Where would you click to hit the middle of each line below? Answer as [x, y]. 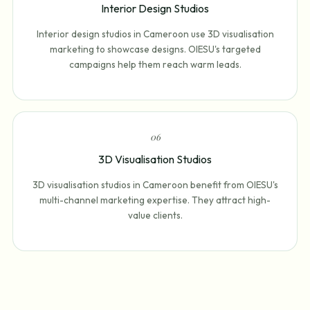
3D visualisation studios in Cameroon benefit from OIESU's [155, 185]
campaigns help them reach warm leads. [155, 65]
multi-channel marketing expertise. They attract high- [155, 200]
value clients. [155, 216]
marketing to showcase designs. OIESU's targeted [155, 49]
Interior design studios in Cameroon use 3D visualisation [155, 34]
